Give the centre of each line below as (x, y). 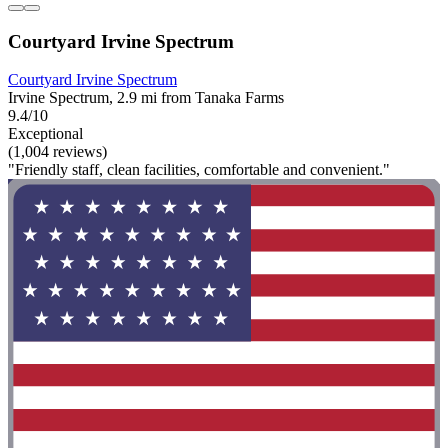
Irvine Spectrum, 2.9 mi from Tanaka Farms (146, 98)
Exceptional (45, 134)
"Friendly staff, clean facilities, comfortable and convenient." (199, 170)
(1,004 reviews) (57, 152)
